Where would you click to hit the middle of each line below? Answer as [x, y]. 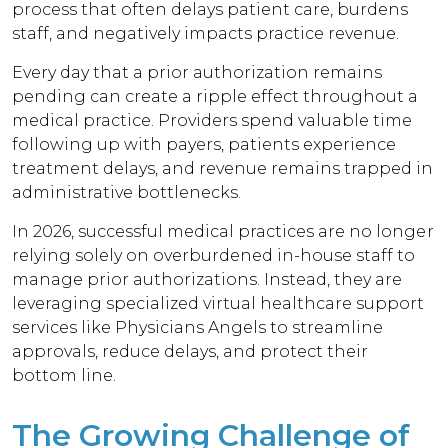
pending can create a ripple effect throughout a [215, 96]
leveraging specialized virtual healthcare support [218, 303]
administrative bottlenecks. [127, 192]
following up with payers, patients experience [204, 144]
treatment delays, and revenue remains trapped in [223, 168]
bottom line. [64, 375]
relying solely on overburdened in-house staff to [214, 255]
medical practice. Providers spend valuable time [212, 120]
